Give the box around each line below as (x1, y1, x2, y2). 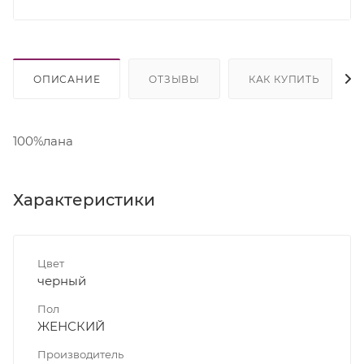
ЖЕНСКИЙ (37, 318, 105, 334)
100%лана (13, 132, 73, 149)
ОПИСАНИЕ (33, 72, 101, 85)
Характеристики (13, 189, 155, 210)
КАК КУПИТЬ (248, 72, 320, 85)
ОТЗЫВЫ (149, 72, 201, 85)
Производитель (37, 347, 123, 361)
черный (37, 272, 86, 288)
